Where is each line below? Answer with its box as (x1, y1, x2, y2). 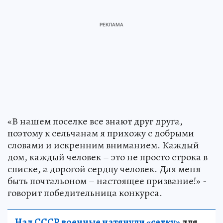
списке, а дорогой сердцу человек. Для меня (7, 162, 201, 176)
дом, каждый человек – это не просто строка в (7, 150, 208, 164)
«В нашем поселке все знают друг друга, (7, 114, 183, 128)
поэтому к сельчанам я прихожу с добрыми (7, 126, 194, 140)
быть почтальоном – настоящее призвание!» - (7, 174, 207, 188)
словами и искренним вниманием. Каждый (7, 138, 199, 152)
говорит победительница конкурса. (7, 186, 162, 200)
